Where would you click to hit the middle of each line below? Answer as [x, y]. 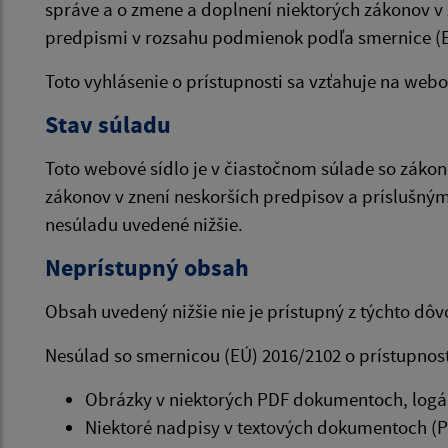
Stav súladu [108, 124]
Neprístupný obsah [147, 267]
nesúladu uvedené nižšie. [144, 224]
